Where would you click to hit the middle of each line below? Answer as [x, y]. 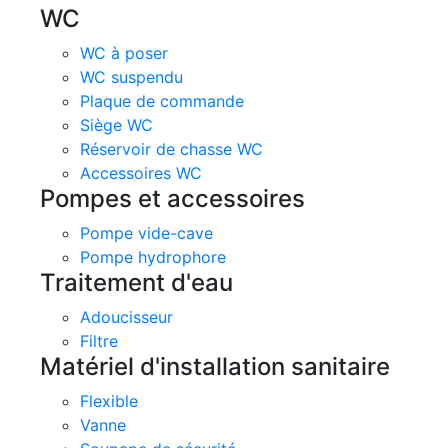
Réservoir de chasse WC [171, 149]
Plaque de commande [162, 101]
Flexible [109, 401]
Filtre [99, 341]
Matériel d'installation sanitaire [215, 366]
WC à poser [124, 53]
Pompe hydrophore [153, 257]
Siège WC [116, 125]
